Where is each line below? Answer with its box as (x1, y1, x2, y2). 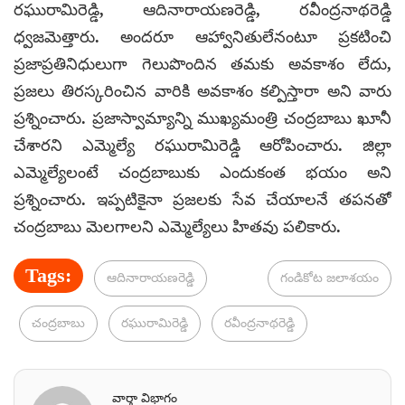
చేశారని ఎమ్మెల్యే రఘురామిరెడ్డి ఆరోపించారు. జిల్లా (14, 136, 391, 155)
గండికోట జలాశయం (280, 270, 379, 285)
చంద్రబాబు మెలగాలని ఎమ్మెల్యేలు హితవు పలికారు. (14, 217, 341, 236)
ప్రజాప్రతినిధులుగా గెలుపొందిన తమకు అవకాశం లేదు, (14, 54, 391, 73)
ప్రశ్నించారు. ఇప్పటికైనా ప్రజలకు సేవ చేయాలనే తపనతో (14, 190, 391, 209)
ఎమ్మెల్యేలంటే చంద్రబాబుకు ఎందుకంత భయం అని (14, 163, 391, 182)
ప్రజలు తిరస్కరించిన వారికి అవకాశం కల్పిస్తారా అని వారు (14, 81, 391, 100)
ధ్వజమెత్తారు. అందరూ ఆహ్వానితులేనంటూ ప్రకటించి (14, 27, 391, 46)
